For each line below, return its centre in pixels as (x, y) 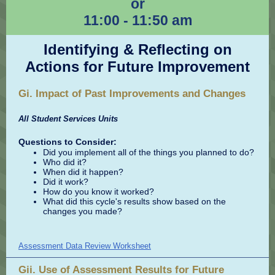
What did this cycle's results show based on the (134, 201)
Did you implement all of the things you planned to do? (149, 152)
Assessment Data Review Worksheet (85, 246)
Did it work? (66, 182)
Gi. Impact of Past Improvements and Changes (132, 94)
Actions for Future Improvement (137, 67)
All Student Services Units (68, 119)
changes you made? (83, 211)
